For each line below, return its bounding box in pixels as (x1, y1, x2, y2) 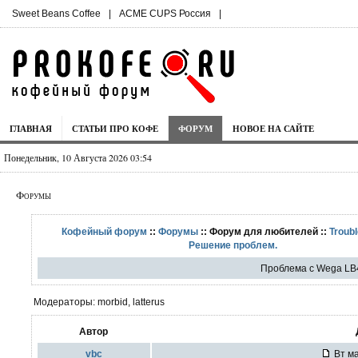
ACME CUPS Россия (119, 8, 211, 19)
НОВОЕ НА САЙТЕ (233, 121, 314, 135)
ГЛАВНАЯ (10, 121, 52, 135)
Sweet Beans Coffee (12, 8, 101, 19)
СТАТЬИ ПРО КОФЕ (72, 121, 158, 135)
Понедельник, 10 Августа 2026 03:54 (4, 151, 152, 164)
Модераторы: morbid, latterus (34, 296, 165, 307)
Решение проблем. (189, 240, 278, 250)
